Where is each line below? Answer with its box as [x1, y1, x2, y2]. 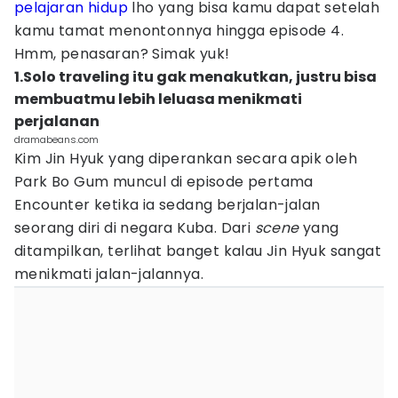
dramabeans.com [14, 132, 99, 147]
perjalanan [14, 111, 99, 131]
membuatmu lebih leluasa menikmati [14, 89, 302, 109]
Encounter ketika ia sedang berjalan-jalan [14, 195, 321, 215]
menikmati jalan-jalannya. [14, 264, 203, 284]
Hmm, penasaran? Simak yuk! [14, 44, 230, 64]
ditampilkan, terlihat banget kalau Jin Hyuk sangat [14, 241, 381, 261]
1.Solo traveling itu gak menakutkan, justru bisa [14, 67, 377, 87]
